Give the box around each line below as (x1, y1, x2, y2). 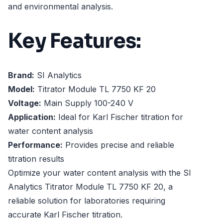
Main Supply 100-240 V (41, 98, 133, 109)
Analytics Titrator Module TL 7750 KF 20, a (8, 182, 173, 192)
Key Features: (8, 28, 141, 54)
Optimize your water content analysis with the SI (8, 168, 191, 178)
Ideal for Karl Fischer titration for (56, 112, 183, 122)
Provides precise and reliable (63, 140, 174, 150)
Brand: (8, 70, 34, 81)
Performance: (8, 140, 63, 150)
